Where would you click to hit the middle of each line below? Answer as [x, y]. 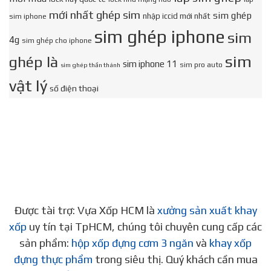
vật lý [28, 86]
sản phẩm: [45, 243]
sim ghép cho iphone [57, 41]
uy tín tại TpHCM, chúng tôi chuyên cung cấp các [144, 227]
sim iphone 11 [150, 64]
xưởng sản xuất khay [207, 210]
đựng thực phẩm [53, 259]
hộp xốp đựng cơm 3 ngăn [132, 243]
